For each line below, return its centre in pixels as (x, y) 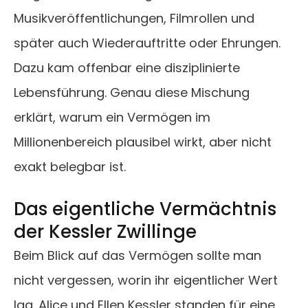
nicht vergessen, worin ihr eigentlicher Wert (146, 280)
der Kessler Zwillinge (105, 232)
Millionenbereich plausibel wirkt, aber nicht (143, 142)
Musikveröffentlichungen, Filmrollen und (134, 19)
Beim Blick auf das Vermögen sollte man (137, 256)
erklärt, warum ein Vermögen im (112, 118)
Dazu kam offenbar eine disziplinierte (127, 68)
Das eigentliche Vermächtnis (145, 209)
